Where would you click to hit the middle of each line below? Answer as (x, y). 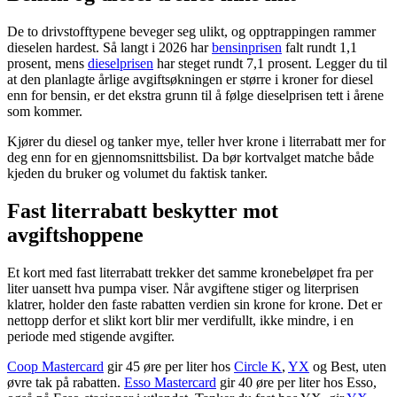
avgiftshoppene (75, 235)
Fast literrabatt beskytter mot (143, 211)
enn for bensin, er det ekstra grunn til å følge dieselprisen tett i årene (195, 96)
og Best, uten (348, 367)
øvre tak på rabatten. (66, 383)
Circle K (258, 367)
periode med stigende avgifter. (91, 337)
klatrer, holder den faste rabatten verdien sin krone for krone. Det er (195, 305)
